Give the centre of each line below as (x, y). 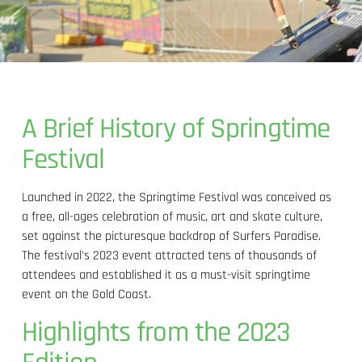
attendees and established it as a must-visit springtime (166, 275)
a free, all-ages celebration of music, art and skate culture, (173, 217)
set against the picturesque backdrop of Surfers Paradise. (172, 236)
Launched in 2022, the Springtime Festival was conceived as (177, 197)
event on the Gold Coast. (87, 294)
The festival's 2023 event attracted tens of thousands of (170, 255)
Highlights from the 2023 (156, 332)
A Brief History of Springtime (176, 128)
